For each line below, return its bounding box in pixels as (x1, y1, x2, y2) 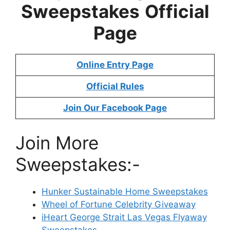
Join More (15, 132, 99, 154)
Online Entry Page (76, 59, 154, 70)
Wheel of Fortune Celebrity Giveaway (42, 199, 196, 209)
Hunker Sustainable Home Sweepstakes (42, 186, 208, 197)
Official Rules (86, 81, 144, 91)
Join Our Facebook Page (63, 102, 167, 113)
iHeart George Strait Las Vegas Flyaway (42, 212, 207, 222)
